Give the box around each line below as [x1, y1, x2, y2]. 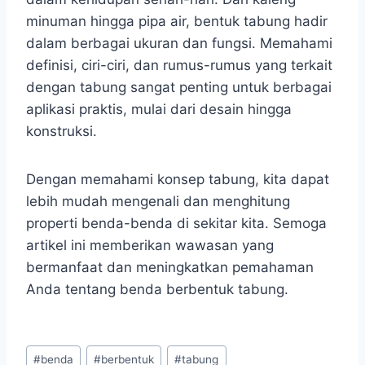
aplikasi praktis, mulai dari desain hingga [26, 100, 292, 117]
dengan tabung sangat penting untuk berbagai [26, 78, 332, 95]
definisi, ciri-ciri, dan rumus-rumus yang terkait [26, 56, 332, 73]
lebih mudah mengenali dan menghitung [26, 192, 290, 209]
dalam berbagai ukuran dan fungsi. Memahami [26, 34, 332, 51]
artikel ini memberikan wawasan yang [26, 236, 274, 253]
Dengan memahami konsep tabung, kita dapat [26, 170, 329, 187]
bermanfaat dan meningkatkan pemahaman [26, 258, 314, 275]
